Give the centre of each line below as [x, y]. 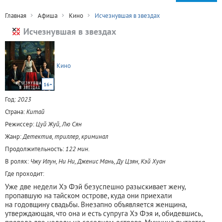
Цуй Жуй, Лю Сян [59, 124]
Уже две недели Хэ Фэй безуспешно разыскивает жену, [95, 186]
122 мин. [78, 149]
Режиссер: [20, 124]
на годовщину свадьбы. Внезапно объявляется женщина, [96, 204]
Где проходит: [25, 173]
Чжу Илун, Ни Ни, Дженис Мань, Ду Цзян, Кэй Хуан [98, 161]
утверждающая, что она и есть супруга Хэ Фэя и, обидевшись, [104, 213]
